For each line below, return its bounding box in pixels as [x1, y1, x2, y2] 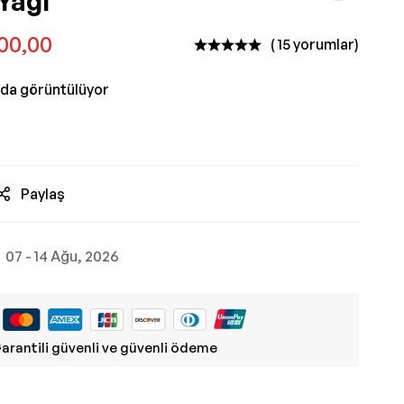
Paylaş [21, 185, 65, 203]
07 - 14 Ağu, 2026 [5, 247, 119, 265]
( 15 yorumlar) [271, 35, 359, 53]
